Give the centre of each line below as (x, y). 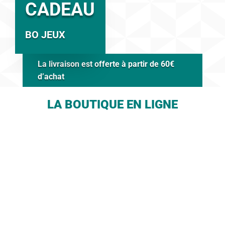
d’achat (51, 77)
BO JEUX (45, 35)
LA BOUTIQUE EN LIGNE (112, 105)
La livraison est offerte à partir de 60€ (106, 64)
